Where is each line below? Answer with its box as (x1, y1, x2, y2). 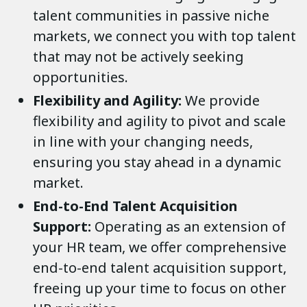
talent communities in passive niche (33, 6, 269, 25)
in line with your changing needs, (33, 132, 253, 151)
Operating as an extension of (95, 217, 286, 236)
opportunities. (33, 68, 128, 87)
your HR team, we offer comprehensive (33, 238, 286, 257)
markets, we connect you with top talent (33, 27, 296, 46)
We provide (185, 91, 260, 110)
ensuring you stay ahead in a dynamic (33, 153, 281, 172)
